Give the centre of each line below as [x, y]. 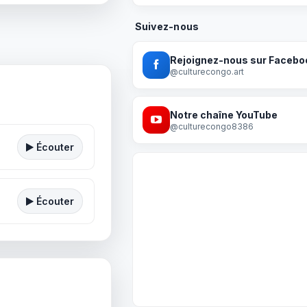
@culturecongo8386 [211, 126]
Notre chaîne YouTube [223, 114]
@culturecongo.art [207, 71]
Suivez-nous [167, 26]
